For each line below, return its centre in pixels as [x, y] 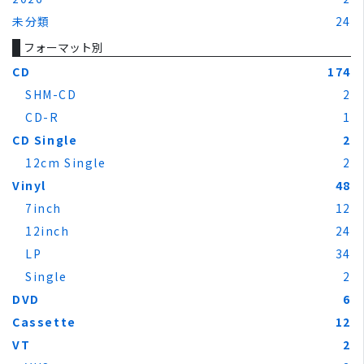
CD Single [45, 139]
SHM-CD [51, 94]
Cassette [44, 321]
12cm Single [66, 162]
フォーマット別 [63, 47]
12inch [48, 230]
